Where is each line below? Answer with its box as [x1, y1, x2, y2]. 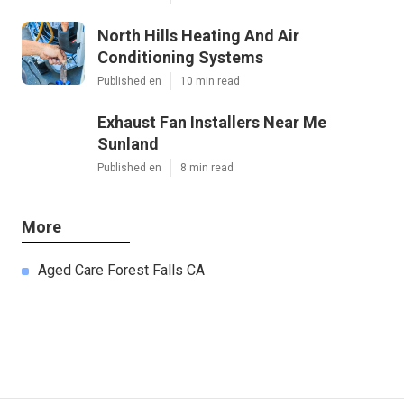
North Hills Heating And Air [97, 26, 299, 46]
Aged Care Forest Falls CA [38, 262, 205, 280]
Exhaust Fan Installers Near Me [97, 113, 326, 133]
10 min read [180, 75, 240, 88]
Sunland [97, 134, 159, 154]
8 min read [180, 161, 234, 175]
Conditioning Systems [97, 48, 263, 68]
